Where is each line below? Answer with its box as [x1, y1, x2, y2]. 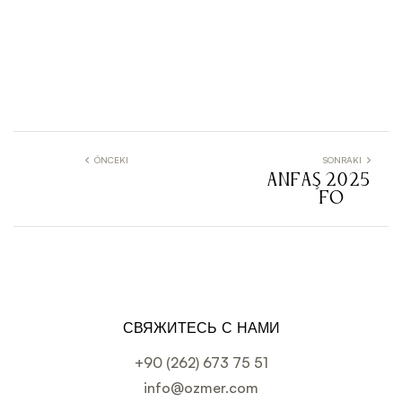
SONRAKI [323, 154, 362, 166]
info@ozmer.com [144, 379, 258, 398]
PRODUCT [286, 209, 371, 226]
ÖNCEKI [94, 154, 128, 166]
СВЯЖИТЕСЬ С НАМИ [122, 321, 280, 336]
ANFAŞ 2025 [267, 173, 371, 190]
